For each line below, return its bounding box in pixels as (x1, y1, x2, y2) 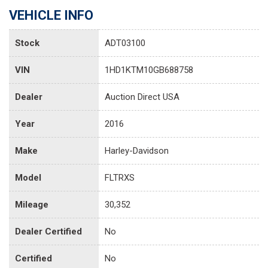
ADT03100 (105, 37, 145, 48)
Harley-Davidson (105, 145, 169, 156)
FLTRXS (105, 172, 135, 183)
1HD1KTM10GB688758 (105, 64, 193, 75)
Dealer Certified (15, 226, 82, 237)
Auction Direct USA (105, 91, 179, 102)
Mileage (15, 199, 48, 210)
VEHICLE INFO (9, 7, 93, 23)
